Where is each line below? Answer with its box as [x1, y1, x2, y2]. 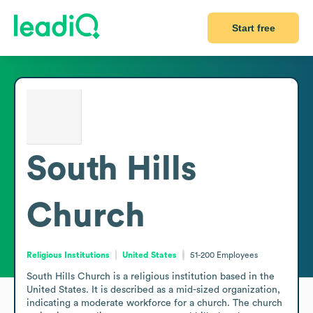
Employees [216, 250, 258, 259]
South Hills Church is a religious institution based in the [27, 271, 275, 282]
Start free [231, 22, 275, 34]
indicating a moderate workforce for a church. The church [27, 298, 282, 308]
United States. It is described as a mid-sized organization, [27, 284, 280, 295]
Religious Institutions [27, 250, 110, 259]
